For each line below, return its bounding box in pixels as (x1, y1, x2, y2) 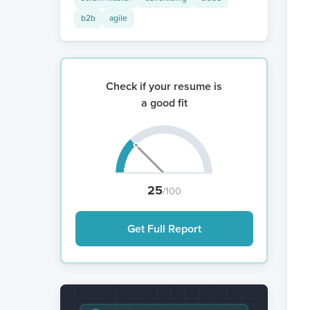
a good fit (140, 94, 188, 111)
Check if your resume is (106, 77, 222, 94)
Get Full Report (127, 220, 201, 237)
